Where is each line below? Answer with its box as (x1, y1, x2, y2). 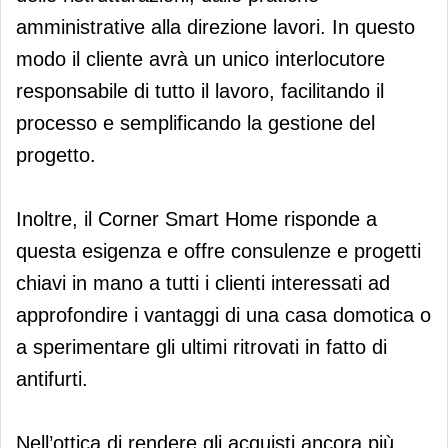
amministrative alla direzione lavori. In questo (16, 15, 415, 38)
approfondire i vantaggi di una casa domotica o (16, 303, 431, 326)
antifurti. (16, 367, 88, 390)
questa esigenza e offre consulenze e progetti (16, 239, 421, 262)
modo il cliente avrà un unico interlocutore (16, 47, 385, 70)
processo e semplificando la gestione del (16, 111, 375, 134)
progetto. (16, 143, 96, 166)
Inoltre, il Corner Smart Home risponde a (16, 207, 377, 230)
